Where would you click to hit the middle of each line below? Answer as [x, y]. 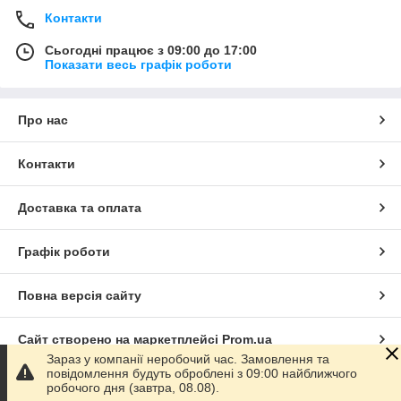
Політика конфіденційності [103, 383]
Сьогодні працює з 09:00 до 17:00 [151, 50]
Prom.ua [247, 339]
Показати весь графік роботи [138, 64]
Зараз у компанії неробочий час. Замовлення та [188, 359]
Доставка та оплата [80, 207]
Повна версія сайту [80, 295]
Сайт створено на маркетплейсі [120, 339]
